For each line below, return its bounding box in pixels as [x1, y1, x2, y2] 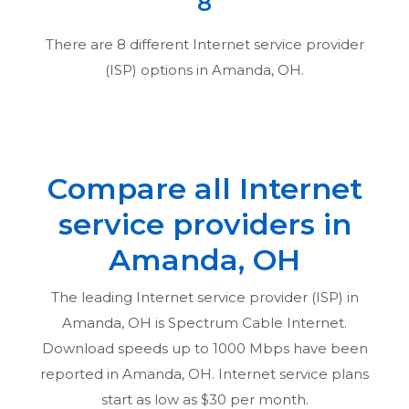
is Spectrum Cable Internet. [152, 313, 347, 331]
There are [45, 35, 117, 53]
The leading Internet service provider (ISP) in [50, 288, 359, 306]
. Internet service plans [212, 364, 369, 383]
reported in [40, 364, 122, 383]
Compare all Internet [47, 170, 362, 206]
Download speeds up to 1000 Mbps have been [41, 339, 368, 357]
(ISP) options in [105, 60, 212, 79]
